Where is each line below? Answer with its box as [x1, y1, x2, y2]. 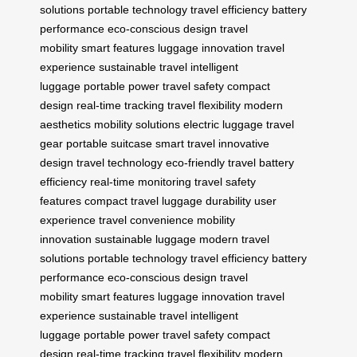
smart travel [155, 137, 215, 151]
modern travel [199, 233, 269, 246]
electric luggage [183, 118, 263, 131]
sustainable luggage [95, 233, 196, 246]
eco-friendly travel [166, 156, 256, 170]
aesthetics [40, 118, 91, 131]
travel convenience [99, 214, 194, 227]
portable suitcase [66, 137, 152, 151]
